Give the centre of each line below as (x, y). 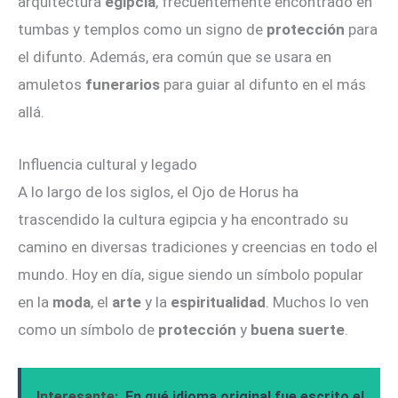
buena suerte (298, 329)
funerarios (123, 85)
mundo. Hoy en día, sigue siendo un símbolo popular (191, 274)
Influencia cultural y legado (107, 164)
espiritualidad (218, 302)
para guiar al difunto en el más (263, 85)
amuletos (52, 85)
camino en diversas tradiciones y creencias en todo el (198, 247)
